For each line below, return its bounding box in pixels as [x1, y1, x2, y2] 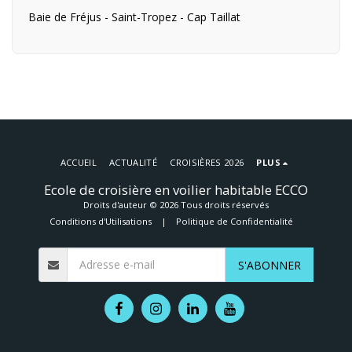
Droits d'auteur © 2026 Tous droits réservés [83, 199, 269, 211]
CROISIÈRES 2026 [170, 156, 244, 169]
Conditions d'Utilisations [49, 215, 152, 228]
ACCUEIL [60, 156, 97, 169]
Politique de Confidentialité [176, 215, 293, 228]
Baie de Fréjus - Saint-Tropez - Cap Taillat [28, 9, 240, 24]
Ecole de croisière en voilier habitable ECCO [44, 181, 308, 200]
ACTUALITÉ [109, 156, 158, 169]
